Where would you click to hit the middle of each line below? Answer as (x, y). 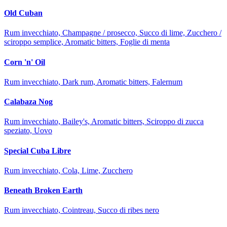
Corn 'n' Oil (25, 62)
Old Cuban (23, 13)
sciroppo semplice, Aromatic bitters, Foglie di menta (87, 42)
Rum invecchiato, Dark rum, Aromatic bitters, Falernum (93, 82)
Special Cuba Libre (37, 150)
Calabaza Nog (28, 102)
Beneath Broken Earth (43, 191)
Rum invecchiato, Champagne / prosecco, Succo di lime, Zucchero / (113, 33)
